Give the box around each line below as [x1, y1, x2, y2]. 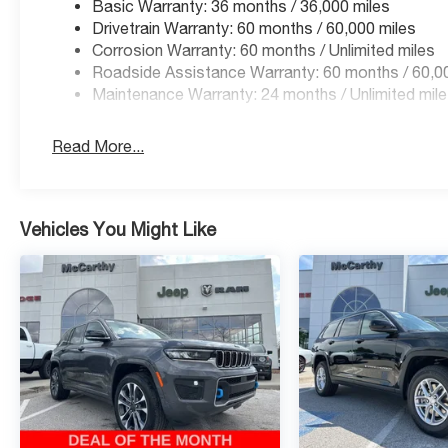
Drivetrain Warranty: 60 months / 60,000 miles [92, 18, 417, 37]
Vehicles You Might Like [20, 218, 216, 240]
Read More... [52, 136, 145, 155]
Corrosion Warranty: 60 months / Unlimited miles [92, 40, 436, 59]
